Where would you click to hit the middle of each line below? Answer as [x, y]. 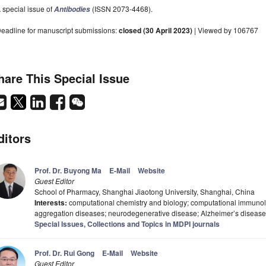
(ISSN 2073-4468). [121, 9]
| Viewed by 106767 [225, 30]
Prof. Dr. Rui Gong [64, 253]
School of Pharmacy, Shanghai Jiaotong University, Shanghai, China [145, 192]
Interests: [51, 203]
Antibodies [72, 9]
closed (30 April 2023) [156, 31]
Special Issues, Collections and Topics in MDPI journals [127, 224]
